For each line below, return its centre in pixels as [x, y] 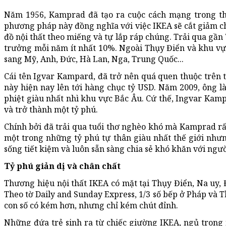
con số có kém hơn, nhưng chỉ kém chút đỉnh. [91, 206]
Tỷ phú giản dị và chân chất [62, 166]
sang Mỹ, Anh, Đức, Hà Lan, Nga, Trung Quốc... [94, 59]
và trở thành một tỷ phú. [51, 110]
